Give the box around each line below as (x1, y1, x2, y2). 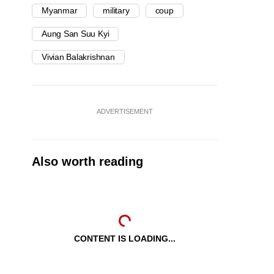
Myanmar (42, 6, 78, 16)
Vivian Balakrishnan (42, 52, 115, 62)
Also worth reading (32, 155, 143, 169)
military (103, 6, 130, 16)
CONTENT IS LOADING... (73, 234, 176, 244)
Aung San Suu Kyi (42, 29, 109, 39)
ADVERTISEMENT (96, 108, 153, 116)
